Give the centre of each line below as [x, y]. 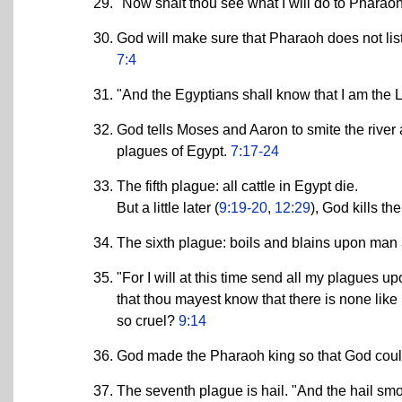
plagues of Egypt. [174, 151]
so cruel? [148, 320]
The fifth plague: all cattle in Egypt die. [237, 186]
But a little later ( [168, 207]
